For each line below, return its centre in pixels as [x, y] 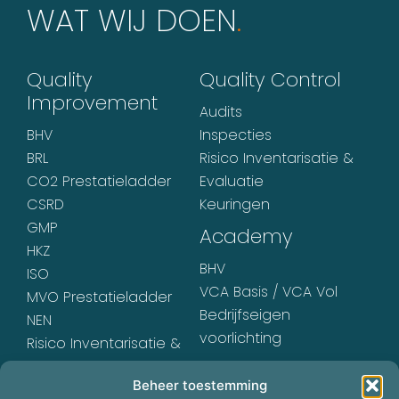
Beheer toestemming [199, 385]
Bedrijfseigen [245, 315]
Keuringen [235, 204]
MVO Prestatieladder [99, 297]
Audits [221, 112]
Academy [246, 236]
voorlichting [240, 338]
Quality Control [270, 80]
